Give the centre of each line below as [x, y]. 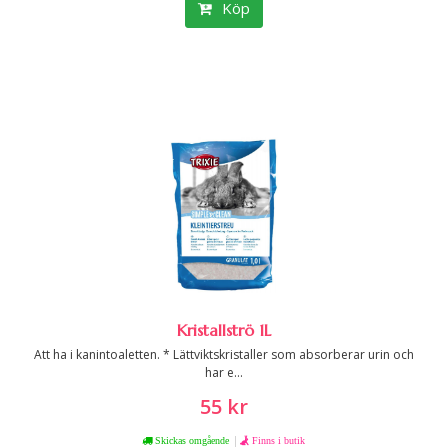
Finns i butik [278, 440]
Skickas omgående [190, 440]
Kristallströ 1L [224, 330]
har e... [224, 372]
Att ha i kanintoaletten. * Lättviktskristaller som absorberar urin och [224, 354]
